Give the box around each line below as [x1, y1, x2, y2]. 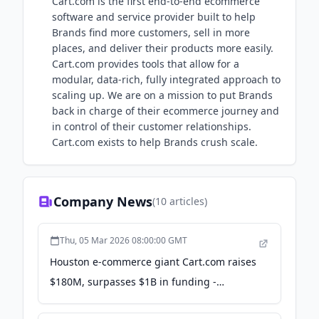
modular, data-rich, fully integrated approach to [52, 73, 281, 86]
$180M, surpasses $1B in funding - [50, 275, 216, 288]
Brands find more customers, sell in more [52, 26, 250, 39]
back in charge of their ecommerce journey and [52, 104, 279, 117]
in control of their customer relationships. [52, 120, 251, 133]
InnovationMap [50, 295, 122, 308]
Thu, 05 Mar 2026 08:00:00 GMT [60, 234, 187, 246]
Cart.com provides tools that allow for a [52, 57, 239, 70]
